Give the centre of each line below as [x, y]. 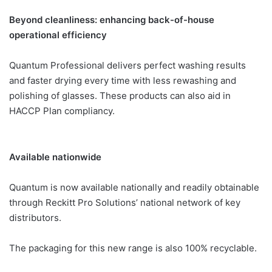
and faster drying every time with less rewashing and [123, 80]
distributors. [35, 217]
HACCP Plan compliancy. [62, 110]
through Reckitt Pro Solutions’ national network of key [125, 202]
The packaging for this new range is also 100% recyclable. [133, 248]
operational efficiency [58, 35]
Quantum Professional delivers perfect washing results [127, 65]
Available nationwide [55, 157]
